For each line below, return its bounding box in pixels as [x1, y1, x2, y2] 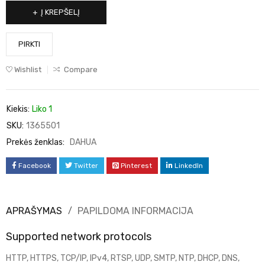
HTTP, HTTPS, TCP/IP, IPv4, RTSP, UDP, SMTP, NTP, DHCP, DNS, [6, 253, 240, 264]
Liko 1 [32, 104, 52, 115]
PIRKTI [18, 40, 40, 49]
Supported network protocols [6, 230, 151, 244]
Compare [64, 65, 98, 75]
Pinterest [121, 161, 152, 170]
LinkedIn [174, 161, 203, 170]
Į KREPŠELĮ [41, 8, 80, 17]
